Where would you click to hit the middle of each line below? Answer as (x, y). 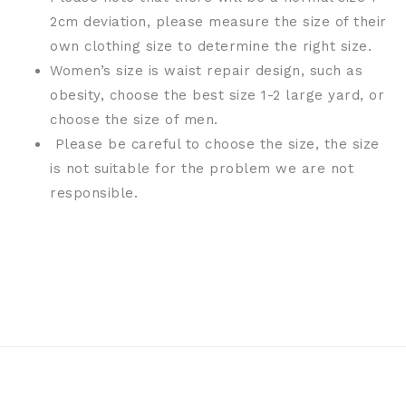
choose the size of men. (134, 120)
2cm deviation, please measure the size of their (218, 22)
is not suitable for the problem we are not (202, 169)
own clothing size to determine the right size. (211, 47)
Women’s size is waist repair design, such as (206, 71)
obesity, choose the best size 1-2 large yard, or (217, 96)
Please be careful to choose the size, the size (217, 145)
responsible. (94, 193)
